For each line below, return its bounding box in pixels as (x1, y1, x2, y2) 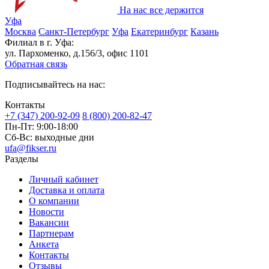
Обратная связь (5, 58, 67, 69)
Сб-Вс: (5, 131, 32, 142)
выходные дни (35, 131, 94, 142)
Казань (190, 26, 219, 37)
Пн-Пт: (5, 121, 34, 131)
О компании (29, 195, 79, 206)
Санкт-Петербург (38, 26, 109, 37)
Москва (5, 26, 36, 37)
